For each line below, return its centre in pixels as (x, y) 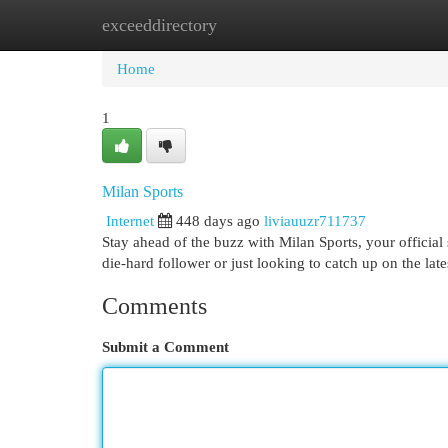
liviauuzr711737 (315, 220)
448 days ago (218, 220)
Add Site (366, 24)
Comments (154, 306)
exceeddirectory (159, 25)
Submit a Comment (165, 346)
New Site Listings (254, 24)
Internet (130, 220)
